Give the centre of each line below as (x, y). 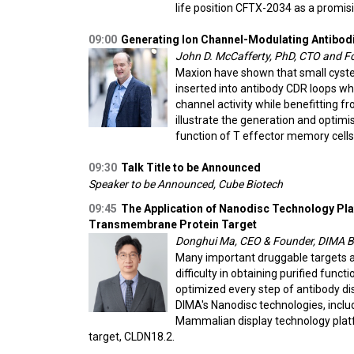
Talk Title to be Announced (191, 168)
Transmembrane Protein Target (173, 224)
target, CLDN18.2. (132, 337)
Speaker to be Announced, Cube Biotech (186, 184)
